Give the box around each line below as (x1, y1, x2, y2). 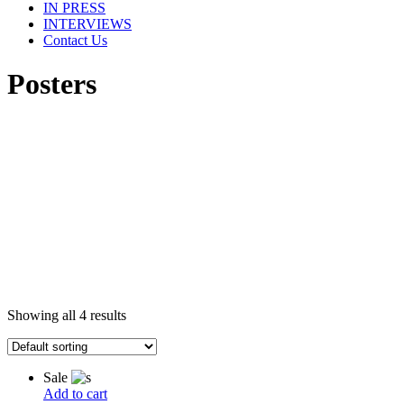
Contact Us (43, 32, 107, 48)
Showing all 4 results (7, 308, 126, 324)
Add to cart (43, 386, 107, 402)
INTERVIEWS (43, 16, 132, 32)
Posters (7, 68, 96, 101)
